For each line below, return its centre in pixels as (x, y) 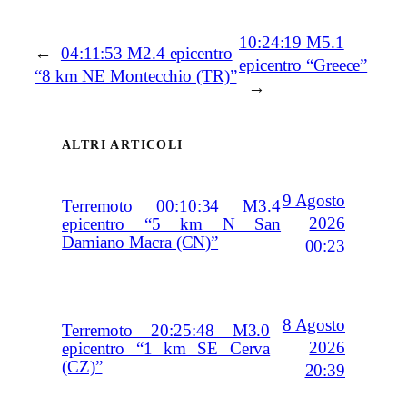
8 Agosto (313, 326)
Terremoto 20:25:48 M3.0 (166, 330)
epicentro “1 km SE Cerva (166, 348)
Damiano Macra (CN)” (140, 242)
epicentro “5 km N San (172, 224)
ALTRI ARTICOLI (123, 144)
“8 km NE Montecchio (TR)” (136, 77)
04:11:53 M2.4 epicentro (146, 54)
